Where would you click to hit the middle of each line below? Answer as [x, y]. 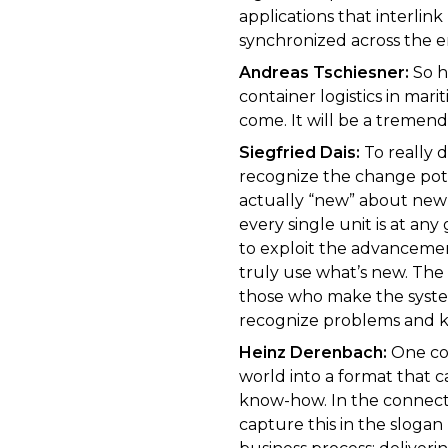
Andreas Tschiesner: [324, 73]
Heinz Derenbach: [313, 353]
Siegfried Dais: [299, 153]
